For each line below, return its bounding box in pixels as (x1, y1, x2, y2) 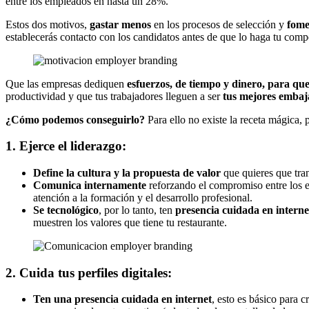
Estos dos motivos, (6, 18, 90, 30)
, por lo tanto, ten (99, 204, 175, 217)
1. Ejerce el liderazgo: (6, 139, 126, 154)
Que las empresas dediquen (6, 77, 127, 90)
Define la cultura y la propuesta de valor (33, 167, 223, 179)
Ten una (33, 293, 72, 306)
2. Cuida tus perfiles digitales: (6, 265, 172, 280)
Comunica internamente (33, 179, 146, 192)
